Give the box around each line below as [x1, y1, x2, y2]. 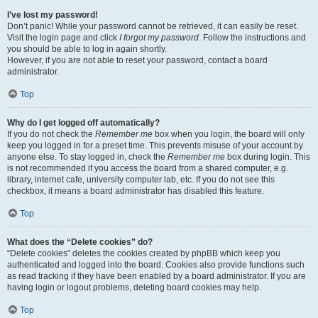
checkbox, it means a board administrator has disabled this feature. [7, 186, 264, 196]
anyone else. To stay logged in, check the [7, 152, 168, 162]
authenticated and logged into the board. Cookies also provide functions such [7, 260, 305, 270]
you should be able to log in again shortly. [7, 44, 167, 54]
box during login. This [225, 152, 310, 162]
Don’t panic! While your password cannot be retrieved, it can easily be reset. [7, 21, 298, 31]
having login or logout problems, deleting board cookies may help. [7, 283, 261, 292]
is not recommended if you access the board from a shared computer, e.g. [7, 163, 288, 173]
